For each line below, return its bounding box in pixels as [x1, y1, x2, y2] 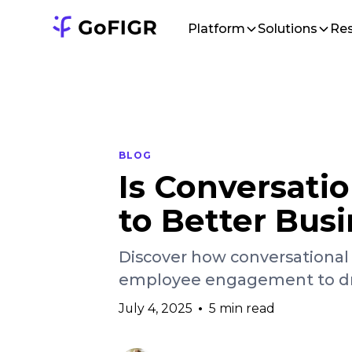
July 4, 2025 [118, 300, 192, 316]
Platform [188, 20, 246, 36]
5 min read [209, 300, 276, 316]
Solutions [257, 20, 317, 36]
